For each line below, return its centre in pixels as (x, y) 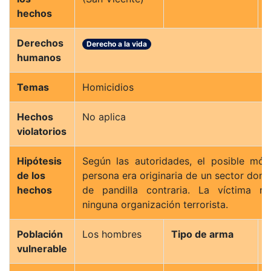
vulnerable (42, 249)
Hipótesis (39, 161)
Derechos (40, 43)
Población (40, 234)
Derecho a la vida (117, 44)
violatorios (42, 131)
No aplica (104, 117)
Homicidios (108, 87)
